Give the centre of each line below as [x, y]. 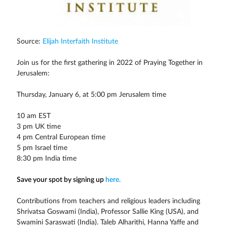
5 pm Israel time [42, 148]
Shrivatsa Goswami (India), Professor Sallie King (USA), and [107, 212]
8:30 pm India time [46, 159]
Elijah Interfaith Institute [80, 42]
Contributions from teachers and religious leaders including [108, 201]
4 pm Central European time [61, 138]
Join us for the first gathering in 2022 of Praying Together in [109, 63]
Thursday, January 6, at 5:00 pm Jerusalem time [91, 95]
